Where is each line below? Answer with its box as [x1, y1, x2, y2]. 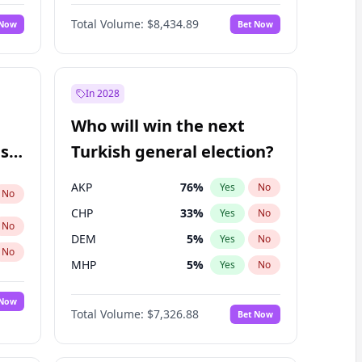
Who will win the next [70, 115, 245, 137]
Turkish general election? [70, 141, 274, 162]
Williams [70, 7, 117, 23]
